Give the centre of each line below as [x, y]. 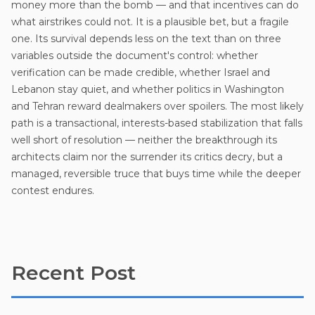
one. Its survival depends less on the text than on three [146, 38]
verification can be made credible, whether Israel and [141, 72]
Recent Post [73, 272]
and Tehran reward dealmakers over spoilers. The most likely [157, 106]
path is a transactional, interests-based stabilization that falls [157, 123]
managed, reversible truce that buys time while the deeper [156, 173]
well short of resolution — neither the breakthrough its [144, 140]
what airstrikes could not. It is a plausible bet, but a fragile [150, 21]
